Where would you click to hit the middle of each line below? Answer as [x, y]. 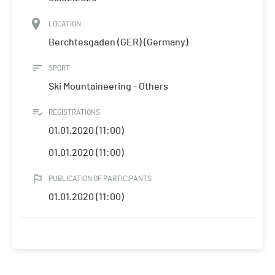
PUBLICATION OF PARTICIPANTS [100, 179]
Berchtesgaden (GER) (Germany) [118, 43]
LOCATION [65, 24]
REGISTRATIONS [74, 113]
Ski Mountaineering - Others [108, 87]
